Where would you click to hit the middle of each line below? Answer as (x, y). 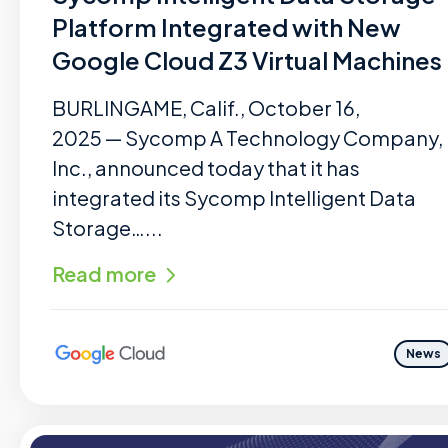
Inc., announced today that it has (206, 167)
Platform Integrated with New (226, 27)
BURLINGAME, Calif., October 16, (206, 107)
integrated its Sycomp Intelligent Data (234, 197)
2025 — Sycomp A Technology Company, (247, 137)
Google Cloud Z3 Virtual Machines (247, 60)
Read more (104, 273)
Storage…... (107, 227)
